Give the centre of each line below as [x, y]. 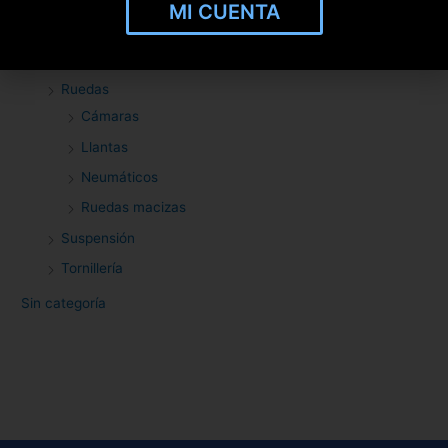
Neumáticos [120, 176]
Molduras [91, 28]
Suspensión [98, 237]
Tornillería [92, 268]
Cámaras [110, 116]
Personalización [112, 58]
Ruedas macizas [134, 207]
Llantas [105, 146]
